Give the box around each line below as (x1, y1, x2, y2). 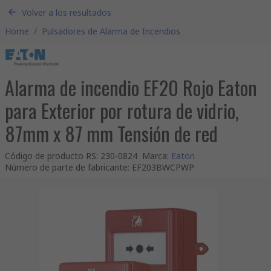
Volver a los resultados (22, 6, 111, 18)
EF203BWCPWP (132, 162, 194, 173)
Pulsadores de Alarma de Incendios (42, 25, 180, 37)
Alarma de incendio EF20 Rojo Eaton (5, 73, 257, 102)
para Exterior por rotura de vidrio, (5, 96, 239, 125)
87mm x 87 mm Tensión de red (5, 119, 218, 148)
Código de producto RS (5, 150, 96, 162)
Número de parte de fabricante (5, 162, 128, 173)
